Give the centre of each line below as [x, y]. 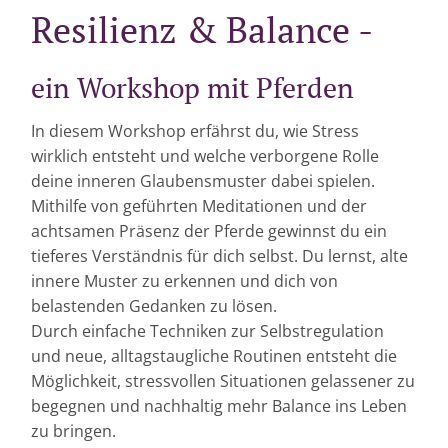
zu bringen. [73, 431]
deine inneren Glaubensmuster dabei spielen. [203, 181]
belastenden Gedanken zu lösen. [154, 306]
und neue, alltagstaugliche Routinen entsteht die [214, 356]
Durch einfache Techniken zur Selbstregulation [207, 331]
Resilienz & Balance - [202, 29]
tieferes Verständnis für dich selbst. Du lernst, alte [219, 256]
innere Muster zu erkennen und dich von [184, 281]
